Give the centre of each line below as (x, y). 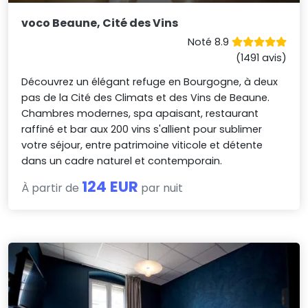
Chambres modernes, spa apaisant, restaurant (140, 113)
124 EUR (110, 186)
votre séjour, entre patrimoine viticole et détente (142, 145)
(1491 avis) (261, 57)
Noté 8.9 (209, 42)
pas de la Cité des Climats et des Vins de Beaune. (146, 97)
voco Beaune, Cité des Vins (100, 23)
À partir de (52, 188)
